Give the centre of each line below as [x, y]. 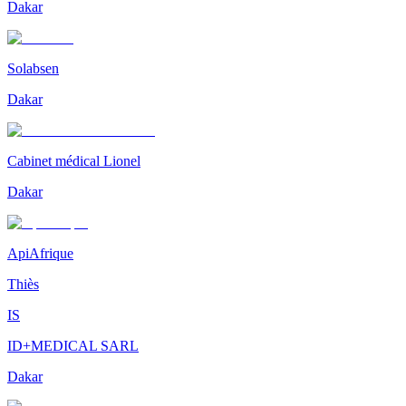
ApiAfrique [40, 254]
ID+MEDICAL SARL [73, 346]
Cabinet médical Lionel [74, 161]
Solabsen [33, 69]
